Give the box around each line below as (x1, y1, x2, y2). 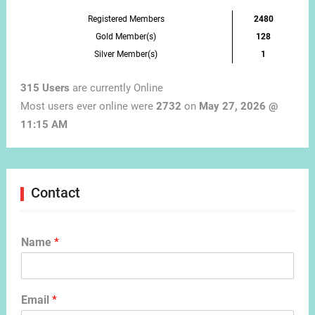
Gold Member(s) (96, 31, 157, 41)
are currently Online (69, 82, 163, 95)
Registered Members (87, 13, 165, 24)
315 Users (20, 82, 70, 95)
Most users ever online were (20, 100, 156, 113)
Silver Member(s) (94, 49, 158, 59)
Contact (30, 184, 80, 202)
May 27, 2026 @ (198, 100, 278, 113)
